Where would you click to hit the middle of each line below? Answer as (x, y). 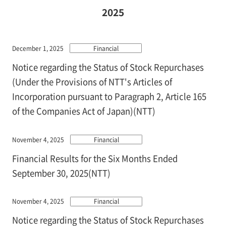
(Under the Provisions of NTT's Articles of (92, 81)
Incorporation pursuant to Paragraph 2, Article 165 (109, 96)
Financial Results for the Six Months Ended (95, 158)
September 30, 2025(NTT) (61, 173)
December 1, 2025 (38, 48)
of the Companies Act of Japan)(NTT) (83, 111)
